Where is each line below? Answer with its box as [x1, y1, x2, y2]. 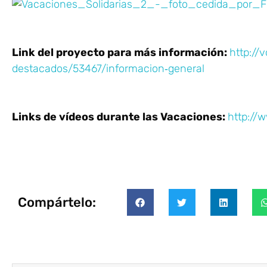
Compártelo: [18, 194, 96, 210]
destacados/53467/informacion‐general [12, 62, 204, 76]
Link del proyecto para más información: [12, 46, 229, 60]
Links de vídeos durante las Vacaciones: [12, 110, 228, 124]
